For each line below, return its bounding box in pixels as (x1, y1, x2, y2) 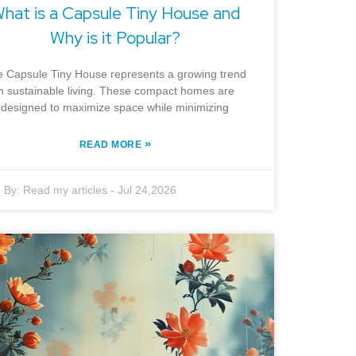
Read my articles (23, 184, 108, 197)
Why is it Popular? (49, 27, 180, 49)
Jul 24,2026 (118, 184, 177, 197)
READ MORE (79, 139, 145, 151)
